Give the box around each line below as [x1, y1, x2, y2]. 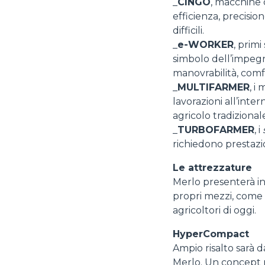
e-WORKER [177, 39, 234, 50]
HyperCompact [173, 228, 249, 240]
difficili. [173, 25, 204, 36]
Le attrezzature [173, 162, 252, 173]
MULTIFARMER [177, 82, 250, 93]
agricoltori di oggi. [173, 205, 256, 216]
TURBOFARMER [177, 124, 254, 135]
